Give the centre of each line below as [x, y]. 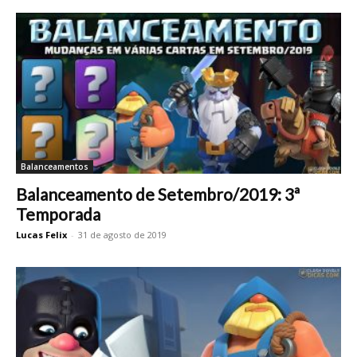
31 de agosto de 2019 [122, 234]
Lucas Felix [41, 234]
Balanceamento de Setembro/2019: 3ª [158, 194]
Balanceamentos [55, 166]
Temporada [58, 214]
